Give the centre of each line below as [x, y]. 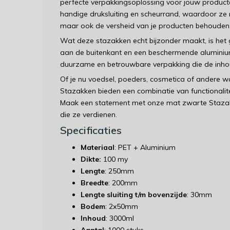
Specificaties [91, 130]
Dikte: [92, 159]
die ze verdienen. [89, 114]
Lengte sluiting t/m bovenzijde [134, 195]
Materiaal [98, 147]
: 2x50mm [123, 206]
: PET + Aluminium [146, 147]
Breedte [94, 183]
